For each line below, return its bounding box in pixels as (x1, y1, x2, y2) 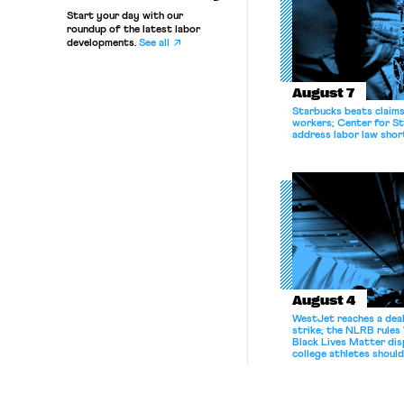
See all (138, 38, 170, 49)
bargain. (291, 361, 330, 372)
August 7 (291, 86, 354, 101)
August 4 (291, 293, 355, 308)
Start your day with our (66, 11, 183, 22)
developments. (66, 38, 139, 49)
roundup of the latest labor (66, 24, 200, 35)
